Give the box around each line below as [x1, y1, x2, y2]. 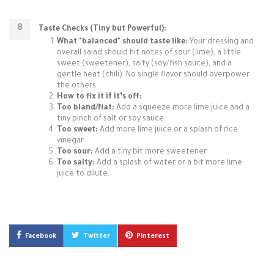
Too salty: [57, 159, 95, 168]
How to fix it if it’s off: [57, 93, 142, 102]
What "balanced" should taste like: [57, 38, 188, 46]
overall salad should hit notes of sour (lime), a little [57, 49, 241, 57]
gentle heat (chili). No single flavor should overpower [57, 71, 250, 80]
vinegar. [57, 137, 85, 146]
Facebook [25, 233, 56, 240]
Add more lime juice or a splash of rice [98, 126, 238, 135]
